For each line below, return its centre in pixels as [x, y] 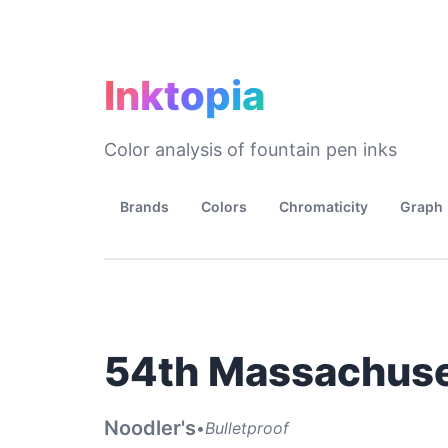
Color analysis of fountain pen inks [250, 149]
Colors [224, 206]
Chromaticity [323, 206]
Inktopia [184, 95]
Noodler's [150, 428]
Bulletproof [247, 427]
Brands [144, 206]
